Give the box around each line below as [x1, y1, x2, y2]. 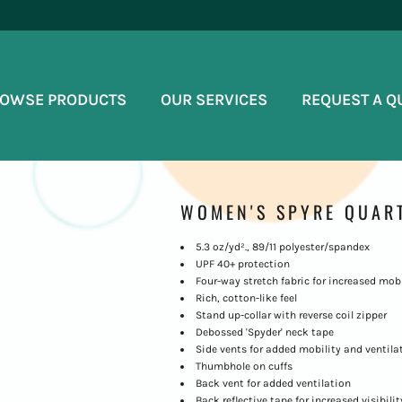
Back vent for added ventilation [195, 376, 351, 389]
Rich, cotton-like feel [195, 291, 297, 304]
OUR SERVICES [161, 89, 267, 109]
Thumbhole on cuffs [195, 359, 293, 372]
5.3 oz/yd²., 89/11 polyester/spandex [195, 240, 370, 253]
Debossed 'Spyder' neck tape [195, 325, 334, 338]
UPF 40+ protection [195, 257, 290, 270]
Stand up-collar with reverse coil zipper [195, 308, 387, 321]
